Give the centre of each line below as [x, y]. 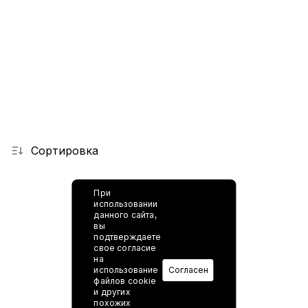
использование [126, 269]
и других [112, 291]
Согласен [188, 269]
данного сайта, [125, 214]
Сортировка [64, 150]
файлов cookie [125, 280]
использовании [126, 203]
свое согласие [125, 247]
